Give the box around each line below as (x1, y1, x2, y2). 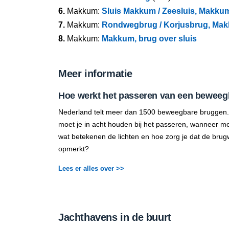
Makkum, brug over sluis (102, 34, 197, 43)
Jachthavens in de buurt (58, 212, 171, 223)
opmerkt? (58, 145, 89, 153)
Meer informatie (58, 68, 132, 79)
